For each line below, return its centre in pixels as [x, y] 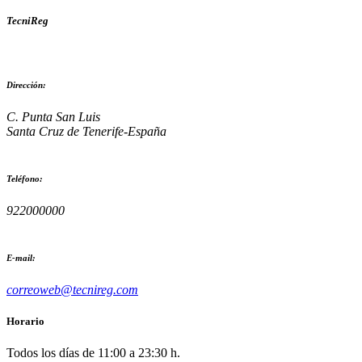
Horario [25, 321]
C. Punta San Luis [53, 116]
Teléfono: [25, 178]
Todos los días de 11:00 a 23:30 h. [93, 353]
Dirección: [26, 84]
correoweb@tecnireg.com [72, 289]
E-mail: [21, 257]
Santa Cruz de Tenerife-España [86, 131]
